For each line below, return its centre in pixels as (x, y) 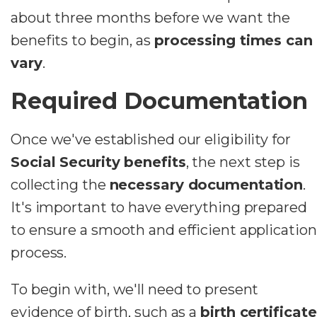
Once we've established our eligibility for (151, 139)
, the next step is (243, 162)
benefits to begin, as (82, 40)
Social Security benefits (98, 162)
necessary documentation (206, 184)
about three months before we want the (151, 17)
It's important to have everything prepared (159, 207)
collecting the (60, 184)
